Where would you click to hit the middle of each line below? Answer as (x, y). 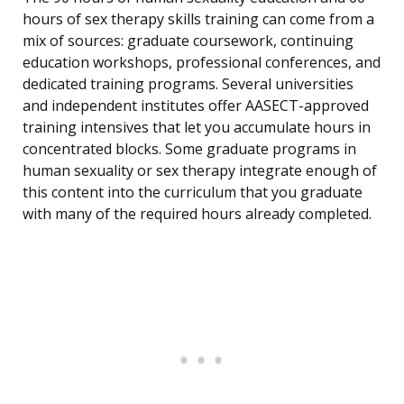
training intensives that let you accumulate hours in (197, 128)
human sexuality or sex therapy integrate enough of (200, 171)
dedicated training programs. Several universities (188, 84)
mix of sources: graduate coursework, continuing (188, 41)
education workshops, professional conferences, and (202, 63)
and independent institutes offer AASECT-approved (196, 106)
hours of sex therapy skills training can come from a (198, 19)
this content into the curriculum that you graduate (193, 193)
